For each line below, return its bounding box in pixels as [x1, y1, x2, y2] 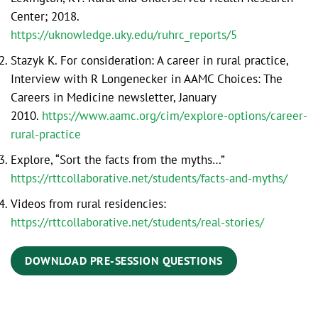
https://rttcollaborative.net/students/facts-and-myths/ [11, 170, 287, 186]
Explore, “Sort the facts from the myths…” [11, 151, 225, 168]
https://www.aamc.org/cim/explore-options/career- [42, 107, 307, 124]
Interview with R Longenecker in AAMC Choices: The [11, 70, 283, 87]
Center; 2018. [11, 8, 79, 24]
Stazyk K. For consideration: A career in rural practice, [11, 52, 288, 68]
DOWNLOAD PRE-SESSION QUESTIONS [25, 253, 223, 268]
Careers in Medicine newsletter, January [11, 89, 216, 105]
